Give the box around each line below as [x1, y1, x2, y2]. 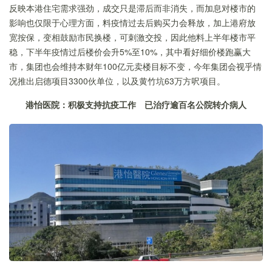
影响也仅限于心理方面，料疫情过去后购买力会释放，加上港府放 [9, 16, 256, 29]
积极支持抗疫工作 [68, 98, 136, 110]
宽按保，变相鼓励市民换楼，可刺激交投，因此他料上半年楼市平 [9, 30, 256, 43]
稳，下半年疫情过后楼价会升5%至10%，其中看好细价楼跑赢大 [9, 45, 251, 58]
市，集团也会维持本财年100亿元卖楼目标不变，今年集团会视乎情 [9, 59, 262, 72]
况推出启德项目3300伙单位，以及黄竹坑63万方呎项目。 [9, 74, 225, 87]
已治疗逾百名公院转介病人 [144, 98, 246, 110]
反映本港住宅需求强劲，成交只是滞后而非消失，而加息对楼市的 [9, 1, 256, 14]
